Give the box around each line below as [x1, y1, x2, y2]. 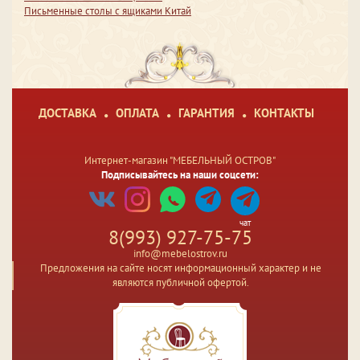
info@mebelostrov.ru [133, 247, 227, 261]
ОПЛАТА [115, 105, 159, 121]
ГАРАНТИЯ [178, 105, 235, 121]
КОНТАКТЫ [253, 105, 314, 121]
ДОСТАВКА [38, 105, 96, 121]
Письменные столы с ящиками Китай [24, 4, 191, 18]
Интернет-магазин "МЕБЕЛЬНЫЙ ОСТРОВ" [84, 153, 276, 168]
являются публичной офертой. [112, 276, 249, 290]
